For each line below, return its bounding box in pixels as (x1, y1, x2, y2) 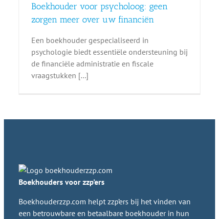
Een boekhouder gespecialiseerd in (31, 35, 149, 45)
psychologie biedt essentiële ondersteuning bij (31, 46, 188, 57)
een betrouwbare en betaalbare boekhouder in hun (19, 208, 189, 218)
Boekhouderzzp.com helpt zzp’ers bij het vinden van (19, 196, 191, 206)
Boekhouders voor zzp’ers (19, 176, 105, 187)
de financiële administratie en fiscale (31, 58, 153, 68)
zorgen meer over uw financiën (31, 14, 154, 25)
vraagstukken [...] (31, 70, 88, 80)
